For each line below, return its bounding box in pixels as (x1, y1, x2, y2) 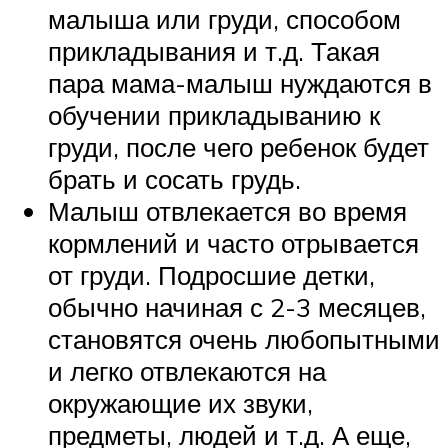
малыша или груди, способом (48, 2, 401, 35)
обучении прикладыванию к (48, 98, 380, 131)
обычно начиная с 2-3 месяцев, (48, 290, 426, 323)
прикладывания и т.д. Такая (48, 34, 380, 67)
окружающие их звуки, (48, 386, 313, 419)
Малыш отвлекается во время (48, 194, 407, 227)
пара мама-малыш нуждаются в (48, 66, 432, 99)
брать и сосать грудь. (48, 162, 301, 195)
